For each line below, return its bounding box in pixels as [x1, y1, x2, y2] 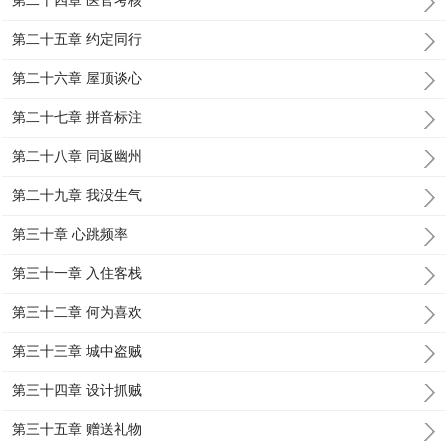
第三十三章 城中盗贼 [12, 343, 143, 359]
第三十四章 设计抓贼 [12, 382, 143, 398]
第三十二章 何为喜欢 [12, 304, 143, 320]
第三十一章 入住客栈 [12, 265, 143, 281]
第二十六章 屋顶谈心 [12, 70, 143, 86]
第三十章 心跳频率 [12, 226, 129, 242]
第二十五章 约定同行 [12, 31, 143, 47]
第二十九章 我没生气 [12, 187, 143, 203]
